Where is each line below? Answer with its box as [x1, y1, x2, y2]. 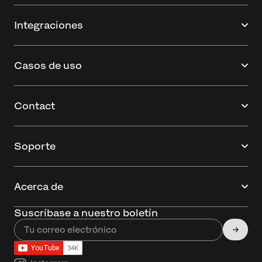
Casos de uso [14, 59, 82, 71]
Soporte [14, 140, 56, 152]
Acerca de [14, 180, 63, 192]
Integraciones [14, 19, 83, 31]
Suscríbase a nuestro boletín [14, 206, 158, 219]
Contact [14, 99, 55, 112]
